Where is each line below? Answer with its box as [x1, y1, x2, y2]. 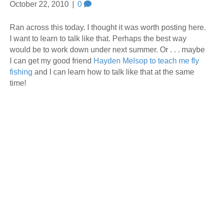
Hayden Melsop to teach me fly [93, 57, 199, 65]
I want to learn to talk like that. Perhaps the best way [10, 34, 186, 43]
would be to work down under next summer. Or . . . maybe [10, 46, 205, 54]
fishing [10, 68, 32, 77]
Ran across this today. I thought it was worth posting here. [10, 23, 206, 32]
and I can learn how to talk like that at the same [32, 68, 194, 77]
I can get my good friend [10, 57, 93, 65]
